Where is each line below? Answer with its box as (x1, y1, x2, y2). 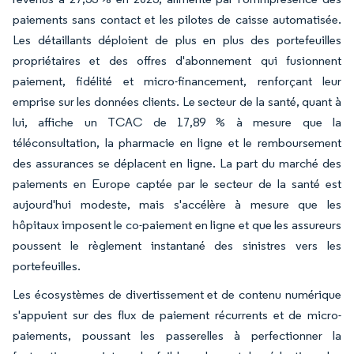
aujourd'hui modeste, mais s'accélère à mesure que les (13, 196, 341, 212)
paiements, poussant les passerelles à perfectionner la (13, 327, 341, 343)
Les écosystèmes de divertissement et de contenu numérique (13, 286, 341, 302)
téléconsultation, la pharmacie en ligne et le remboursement (13, 134, 341, 150)
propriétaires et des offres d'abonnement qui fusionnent (13, 52, 341, 68)
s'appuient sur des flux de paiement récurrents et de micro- (13, 307, 341, 322)
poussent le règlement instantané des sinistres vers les (13, 237, 341, 253)
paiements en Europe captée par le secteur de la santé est (13, 175, 341, 191)
